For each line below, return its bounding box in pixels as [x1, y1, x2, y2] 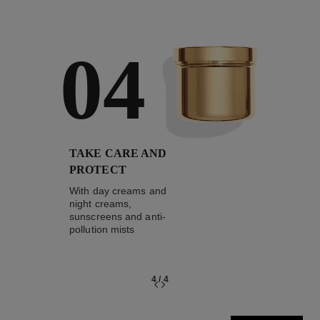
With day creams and [69, 184, 166, 196]
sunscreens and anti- [69, 210, 166, 222]
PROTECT [69, 163, 126, 176]
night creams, [69, 197, 132, 209]
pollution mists [69, 223, 135, 235]
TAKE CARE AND [69, 146, 167, 159]
